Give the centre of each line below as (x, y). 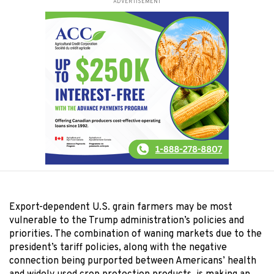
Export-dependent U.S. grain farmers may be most (121, 207)
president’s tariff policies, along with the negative (118, 247)
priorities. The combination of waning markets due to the (135, 234)
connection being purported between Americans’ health (133, 261)
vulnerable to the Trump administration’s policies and (127, 220)
